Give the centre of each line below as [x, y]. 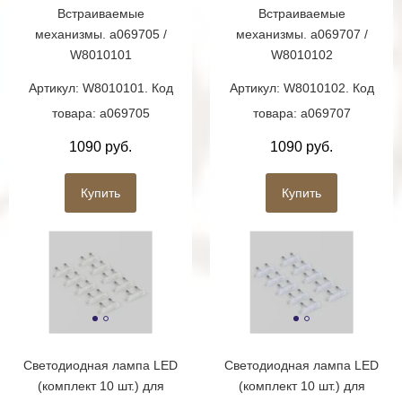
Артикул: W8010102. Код [301, 88]
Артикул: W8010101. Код [100, 88]
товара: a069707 [301, 114]
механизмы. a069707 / [301, 35]
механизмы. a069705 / [100, 35]
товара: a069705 [100, 114]
